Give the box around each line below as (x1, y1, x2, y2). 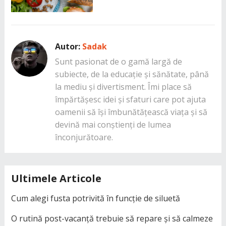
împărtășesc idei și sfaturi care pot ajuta (54, 93, 206, 105)
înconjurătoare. (54, 131, 113, 143)
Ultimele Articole (11, 171, 101, 185)
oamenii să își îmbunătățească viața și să (54, 106, 207, 118)
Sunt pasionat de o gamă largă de (54, 55, 182, 67)
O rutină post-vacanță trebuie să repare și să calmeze (11, 212, 213, 224)
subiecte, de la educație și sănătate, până (54, 68, 209, 80)
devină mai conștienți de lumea (54, 119, 171, 130)
